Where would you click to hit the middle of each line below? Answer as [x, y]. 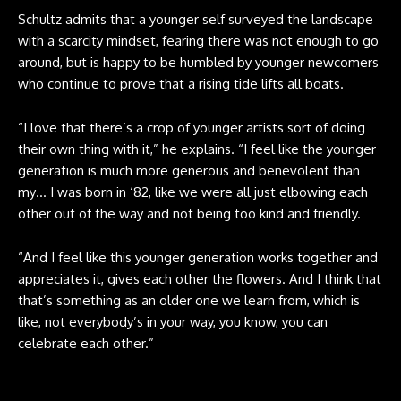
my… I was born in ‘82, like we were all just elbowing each [193, 192]
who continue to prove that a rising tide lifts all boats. [181, 83]
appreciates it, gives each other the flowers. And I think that [200, 278]
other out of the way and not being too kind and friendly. [189, 213]
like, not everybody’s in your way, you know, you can [173, 321]
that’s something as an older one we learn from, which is [189, 300]
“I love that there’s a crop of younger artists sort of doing [192, 127]
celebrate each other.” [86, 343]
